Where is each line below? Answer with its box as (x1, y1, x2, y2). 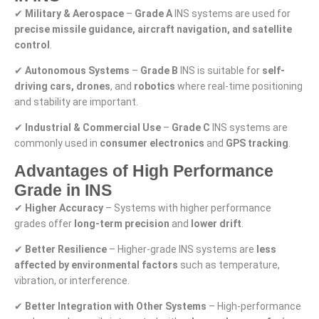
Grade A (135, 7, 172, 19)
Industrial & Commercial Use (25, 122, 161, 134)
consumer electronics (100, 137, 204, 150)
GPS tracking (226, 137, 288, 150)
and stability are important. (14, 95, 138, 108)
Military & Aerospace (25, 7, 124, 19)
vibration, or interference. (14, 275, 130, 287)
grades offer (14, 217, 74, 229)
